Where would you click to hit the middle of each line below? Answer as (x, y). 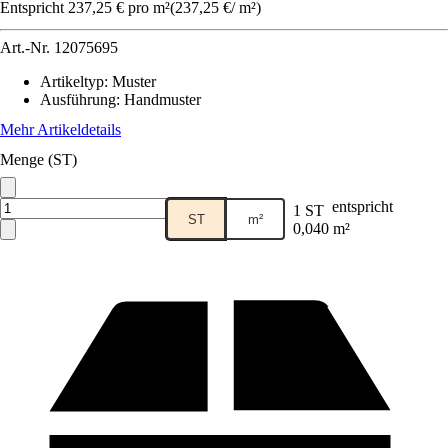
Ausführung (78, 99)
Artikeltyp (72, 81)
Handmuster (162, 99)
